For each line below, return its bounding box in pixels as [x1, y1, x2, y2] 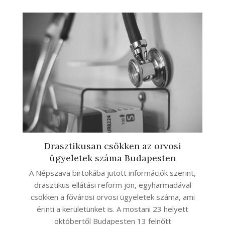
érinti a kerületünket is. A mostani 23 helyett [37, 203, 188, 214]
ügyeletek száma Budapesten [49, 152, 176, 164]
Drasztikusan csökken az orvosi [44, 140, 181, 152]
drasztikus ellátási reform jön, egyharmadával [34, 179, 191, 190]
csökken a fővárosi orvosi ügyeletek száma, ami [30, 191, 195, 202]
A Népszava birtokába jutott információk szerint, [29, 167, 196, 178]
